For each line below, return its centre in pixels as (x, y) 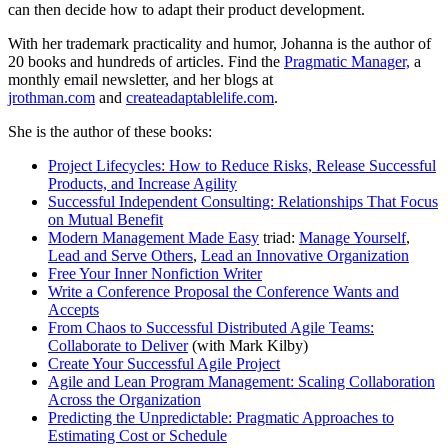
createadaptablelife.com (200, 97)
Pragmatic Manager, (347, 61)
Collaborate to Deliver (118, 345)
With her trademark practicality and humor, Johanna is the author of (219, 43)
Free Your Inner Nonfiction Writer (155, 273)
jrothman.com (51, 97)
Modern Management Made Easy (153, 237)
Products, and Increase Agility (142, 183)
